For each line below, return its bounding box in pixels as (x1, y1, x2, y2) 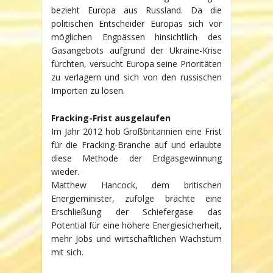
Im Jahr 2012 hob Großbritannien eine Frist (51, 125, 222, 137)
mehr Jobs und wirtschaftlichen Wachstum (51, 232, 222, 244)
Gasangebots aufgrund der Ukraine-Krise (51, 44, 222, 57)
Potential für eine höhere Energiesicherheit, (51, 219, 222, 231)
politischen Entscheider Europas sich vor (51, 18, 222, 30)
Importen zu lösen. (51, 85, 125, 97)
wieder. (51, 165, 79, 177)
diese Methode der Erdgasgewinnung (51, 152, 222, 164)
